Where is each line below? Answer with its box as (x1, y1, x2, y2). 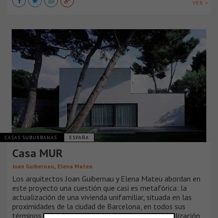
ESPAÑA (69, 134, 89, 141)
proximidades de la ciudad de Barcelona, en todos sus (12, 201, 185, 211)
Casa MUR (12, 145, 63, 161)
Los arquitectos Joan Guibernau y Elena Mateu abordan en (12, 173, 200, 183)
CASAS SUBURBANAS (5, 134, 59, 141)
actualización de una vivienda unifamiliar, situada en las (12, 192, 192, 202)
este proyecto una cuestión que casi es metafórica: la (12, 182, 187, 193)
